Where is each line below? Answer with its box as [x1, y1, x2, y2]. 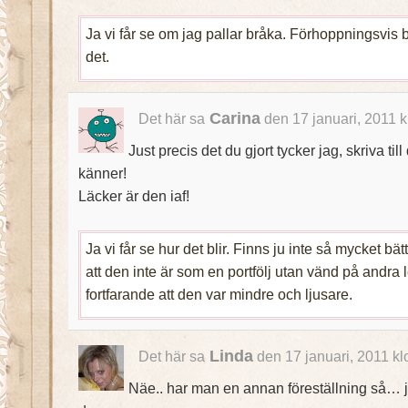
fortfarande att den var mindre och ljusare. [85, 286, 352, 302]
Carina [209, 109, 260, 127]
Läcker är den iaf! [77, 188, 189, 204]
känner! [77, 165, 127, 181]
